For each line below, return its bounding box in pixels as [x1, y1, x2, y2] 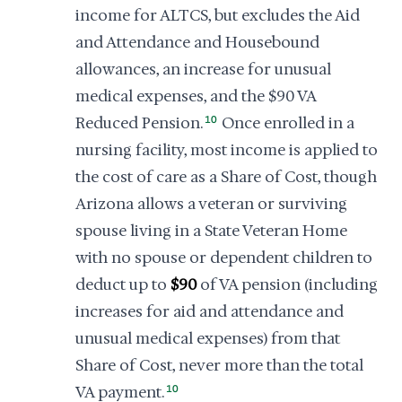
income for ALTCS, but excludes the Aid [75, 5, 360, 25]
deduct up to [75, 275, 170, 294]
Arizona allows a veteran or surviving [75, 194, 347, 214]
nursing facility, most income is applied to [75, 140, 378, 160]
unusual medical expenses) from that [75, 328, 340, 348]
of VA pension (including [197, 275, 378, 294]
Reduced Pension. [75, 113, 203, 133]
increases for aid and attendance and [75, 301, 344, 321]
